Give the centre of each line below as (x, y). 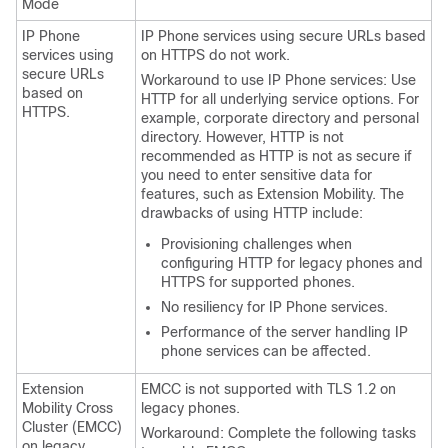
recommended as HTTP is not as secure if (276, 156)
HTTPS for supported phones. (258, 282)
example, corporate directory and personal (280, 118)
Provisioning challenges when (256, 244)
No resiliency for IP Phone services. (274, 307)
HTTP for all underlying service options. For (280, 99)
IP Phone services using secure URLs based (283, 36)
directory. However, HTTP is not (242, 137)
